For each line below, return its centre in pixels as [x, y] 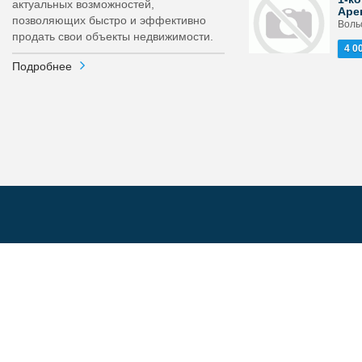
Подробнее [42, 66]
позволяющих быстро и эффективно [109, 20]
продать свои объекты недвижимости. [113, 36]
